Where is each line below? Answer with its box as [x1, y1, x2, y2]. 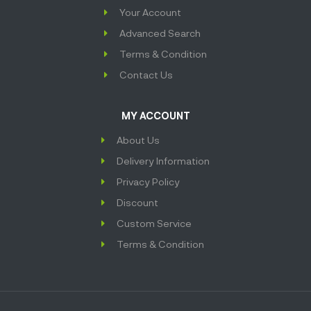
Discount [117, 196, 159, 209]
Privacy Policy [117, 176, 180, 188]
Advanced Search [119, 27, 201, 40]
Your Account [119, 6, 182, 19]
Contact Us [119, 69, 174, 81]
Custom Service [117, 217, 192, 230]
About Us [117, 134, 160, 146]
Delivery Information [117, 155, 210, 167]
